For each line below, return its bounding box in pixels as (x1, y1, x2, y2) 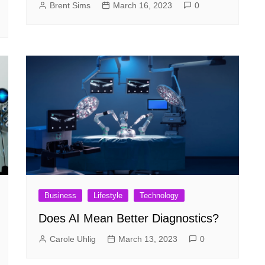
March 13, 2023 (118, 234, 177, 244)
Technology (140, 191, 179, 201)
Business (44, 191, 76, 201)
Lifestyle (93, 191, 122, 201)
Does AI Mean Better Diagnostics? (38, 212, 219, 225)
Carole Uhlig (50, 234, 96, 244)
